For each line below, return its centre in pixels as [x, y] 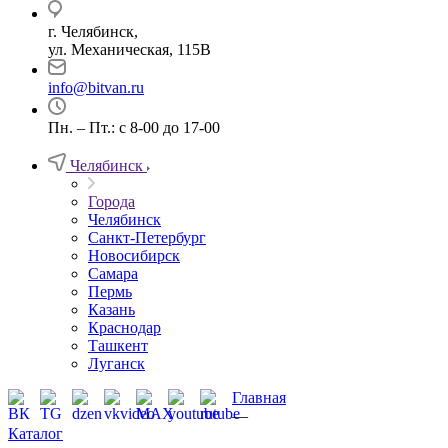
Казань [111, 309]
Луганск [116, 363]
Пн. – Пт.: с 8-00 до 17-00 [134, 127]
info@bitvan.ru [96, 87]
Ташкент [118, 345]
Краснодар [124, 327]
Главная [259, 397]
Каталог [35, 433]
